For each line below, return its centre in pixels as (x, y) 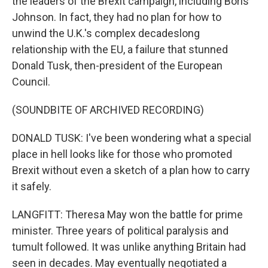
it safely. (32, 187)
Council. (31, 82)
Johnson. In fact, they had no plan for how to (117, 17)
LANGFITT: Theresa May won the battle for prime (127, 215)
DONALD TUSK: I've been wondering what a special (132, 138)
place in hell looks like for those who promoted (122, 154)
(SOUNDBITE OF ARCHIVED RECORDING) (108, 110)
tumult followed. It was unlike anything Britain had (129, 247)
